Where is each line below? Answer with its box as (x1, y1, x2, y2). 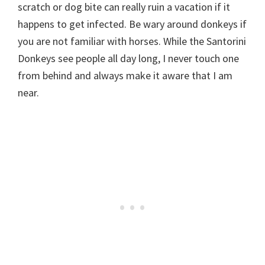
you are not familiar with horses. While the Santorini (18, 34, 246, 49)
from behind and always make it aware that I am (18, 69, 232, 83)
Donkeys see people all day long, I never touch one (18, 51, 239, 66)
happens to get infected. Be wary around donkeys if (18, 17, 247, 31)
